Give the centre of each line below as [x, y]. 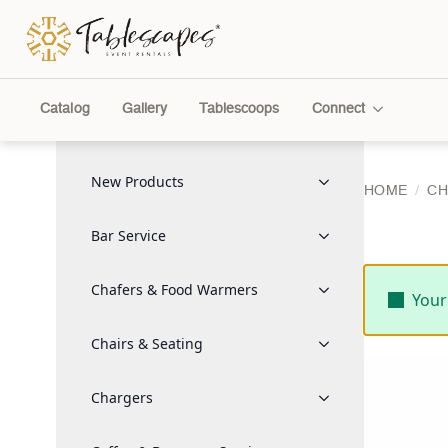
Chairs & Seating [147, 343]
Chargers [122, 397]
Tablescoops [239, 109]
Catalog [65, 109]
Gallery [144, 109]
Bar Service [128, 235]
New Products [137, 181]
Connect [338, 109]
